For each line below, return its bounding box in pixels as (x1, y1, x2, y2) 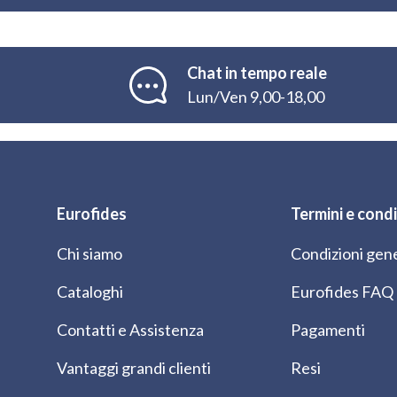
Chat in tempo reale (187, 63, 327, 83)
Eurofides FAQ (291, 281, 393, 301)
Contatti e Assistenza (57, 319, 204, 339)
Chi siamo (57, 243, 122, 263)
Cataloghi (57, 281, 123, 301)
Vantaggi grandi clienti (57, 357, 211, 378)
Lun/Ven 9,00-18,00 (187, 87, 324, 107)
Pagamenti (291, 319, 365, 339)
